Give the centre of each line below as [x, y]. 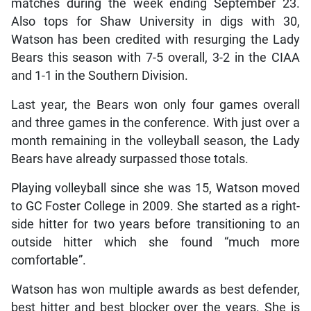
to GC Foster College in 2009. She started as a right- [155, 206]
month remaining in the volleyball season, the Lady [155, 141]
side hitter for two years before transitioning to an [155, 224]
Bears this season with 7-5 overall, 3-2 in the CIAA [155, 57]
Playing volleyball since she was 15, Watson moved [155, 188]
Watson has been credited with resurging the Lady [155, 39]
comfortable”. [48, 260]
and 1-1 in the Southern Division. [99, 75]
